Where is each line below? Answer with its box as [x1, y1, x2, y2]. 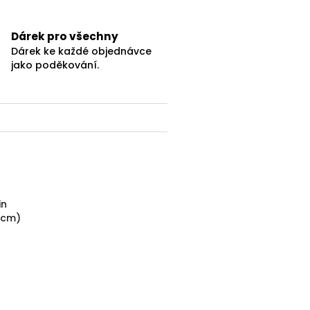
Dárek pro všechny [11, 29, 119, 44]
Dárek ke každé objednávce [11, 44, 152, 59]
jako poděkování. [11, 58, 100, 73]
